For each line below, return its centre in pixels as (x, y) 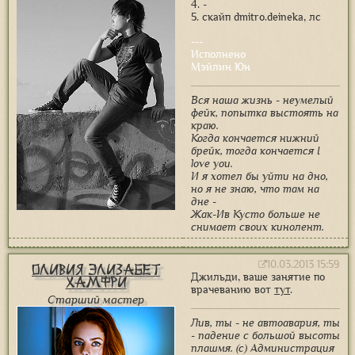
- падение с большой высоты (265, 336)
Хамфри (96, 282)
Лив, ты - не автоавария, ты (265, 323)
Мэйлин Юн (221, 67)
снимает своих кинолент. (258, 227)
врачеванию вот (233, 290)
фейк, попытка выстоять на (265, 113)
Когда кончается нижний (255, 138)
